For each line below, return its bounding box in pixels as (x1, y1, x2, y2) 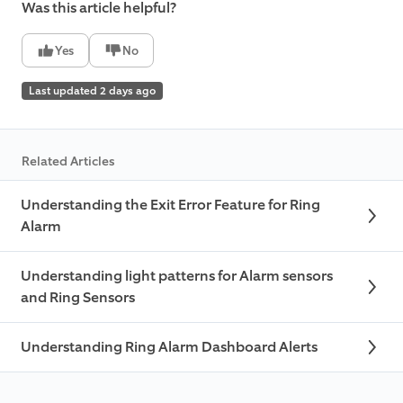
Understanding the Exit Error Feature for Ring (21, 195, 320, 215)
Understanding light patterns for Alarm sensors (21, 266, 333, 286)
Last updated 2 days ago (29, 84, 156, 99)
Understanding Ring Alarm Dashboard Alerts (21, 337, 318, 357)
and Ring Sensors (21, 288, 135, 308)
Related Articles (22, 153, 114, 171)
